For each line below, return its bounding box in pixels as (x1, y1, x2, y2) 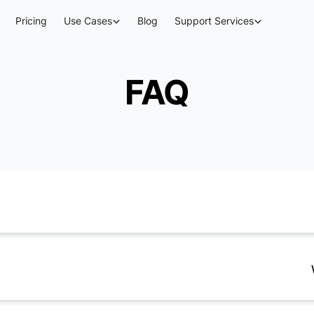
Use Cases (64, 15, 113, 27)
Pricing (15, 15, 48, 27)
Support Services (175, 15, 254, 27)
